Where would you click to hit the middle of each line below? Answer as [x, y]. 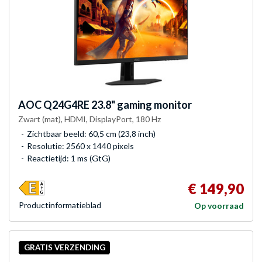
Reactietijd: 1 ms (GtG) [69, 158]
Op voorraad [219, 205]
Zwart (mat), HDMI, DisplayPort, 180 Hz [89, 119]
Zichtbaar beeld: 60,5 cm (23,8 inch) [91, 133]
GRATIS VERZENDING [64, 248]
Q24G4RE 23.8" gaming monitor [117, 104]
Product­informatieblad [60, 205]
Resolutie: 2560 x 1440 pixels [80, 146]
